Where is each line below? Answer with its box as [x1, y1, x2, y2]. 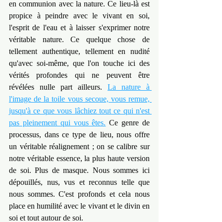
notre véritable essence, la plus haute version [9, 154, 150, 163]
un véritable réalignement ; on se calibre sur [9, 142, 150, 151]
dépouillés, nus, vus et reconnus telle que [9, 178, 150, 187]
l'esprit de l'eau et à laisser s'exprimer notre [9, 23, 150, 32]
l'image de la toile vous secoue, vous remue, [9, 95, 150, 104]
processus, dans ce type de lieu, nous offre [9, 130, 150, 139]
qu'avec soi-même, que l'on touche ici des [9, 59, 150, 68]
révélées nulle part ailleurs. [9, 83, 108, 92]
